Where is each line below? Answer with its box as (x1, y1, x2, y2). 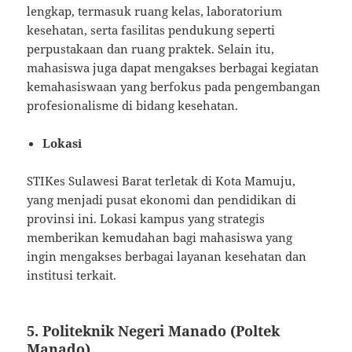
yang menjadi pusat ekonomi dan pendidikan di (27, 191, 297, 207)
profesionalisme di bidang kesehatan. (27, 97, 239, 113)
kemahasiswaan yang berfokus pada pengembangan (27, 78, 321, 94)
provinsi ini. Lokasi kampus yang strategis (27, 210, 266, 226)
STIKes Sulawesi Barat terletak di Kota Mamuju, (27, 172, 296, 189)
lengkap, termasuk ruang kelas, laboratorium (27, 2, 283, 19)
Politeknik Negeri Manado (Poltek (42, 321, 280, 340)
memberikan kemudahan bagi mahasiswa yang (27, 229, 293, 245)
